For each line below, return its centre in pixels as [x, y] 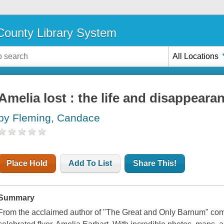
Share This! [155, 163]
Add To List [90, 163]
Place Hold [27, 163]
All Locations [196, 56]
